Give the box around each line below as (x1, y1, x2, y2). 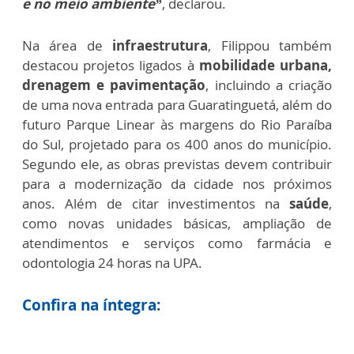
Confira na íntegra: (22, 294, 160, 315)
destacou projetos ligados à (22, 55, 199, 74)
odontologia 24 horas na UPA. (22, 253, 205, 272)
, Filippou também (208, 36, 333, 55)
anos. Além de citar (22, 194, 168, 213)
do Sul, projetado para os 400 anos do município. (22, 134, 332, 153)
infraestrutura (112, 36, 209, 55)
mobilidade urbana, (198, 55, 333, 74)
